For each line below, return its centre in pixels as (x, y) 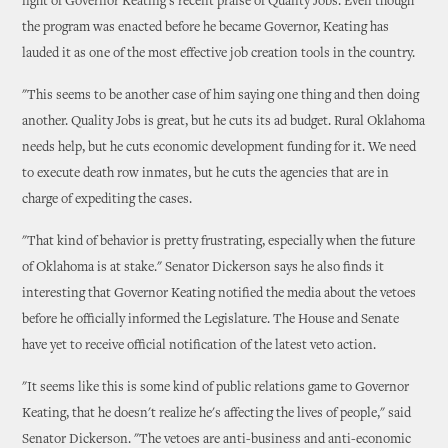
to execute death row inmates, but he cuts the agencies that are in (206, 174)
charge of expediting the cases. (107, 200)
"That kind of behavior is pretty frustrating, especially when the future (219, 242)
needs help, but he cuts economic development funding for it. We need (219, 148)
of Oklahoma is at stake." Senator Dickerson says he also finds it (203, 268)
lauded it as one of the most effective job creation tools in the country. (219, 54)
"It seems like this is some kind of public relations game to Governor (216, 388)
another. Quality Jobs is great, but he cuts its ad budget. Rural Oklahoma (224, 122)
